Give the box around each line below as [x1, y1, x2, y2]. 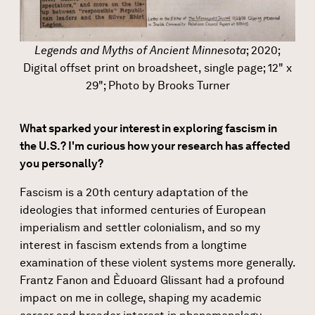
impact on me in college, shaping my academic [20, 291, 262, 305]
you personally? [20, 157, 103, 171]
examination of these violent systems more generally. [20, 256, 295, 270]
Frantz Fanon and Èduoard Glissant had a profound [20, 274, 285, 288]
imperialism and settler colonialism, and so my [20, 221, 260, 235]
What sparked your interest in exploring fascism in [20, 122, 277, 136]
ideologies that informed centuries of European [20, 203, 266, 217]
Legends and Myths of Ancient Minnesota [34, 44, 246, 58]
